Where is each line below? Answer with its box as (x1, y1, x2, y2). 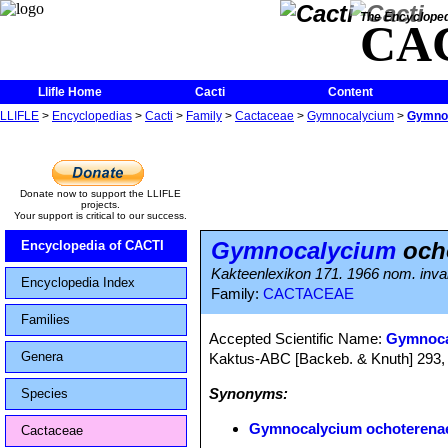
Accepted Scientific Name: (209, 330, 387, 347)
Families (21, 312, 70, 327)
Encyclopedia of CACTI (21, 238, 164, 253)
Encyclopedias (52, 109, 132, 123)
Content (327, 85, 373, 99)
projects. (80, 199, 120, 210)
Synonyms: (209, 385, 289, 402)
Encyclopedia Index (21, 275, 135, 290)
